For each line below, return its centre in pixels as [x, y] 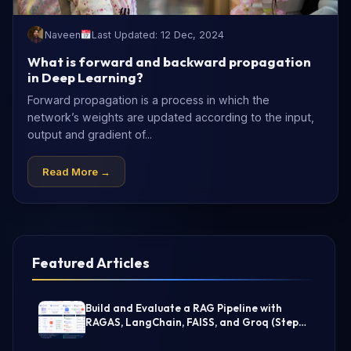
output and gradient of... [90, 134]
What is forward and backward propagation [169, 62]
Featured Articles [91, 263]
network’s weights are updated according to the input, [171, 117]
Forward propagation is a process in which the [148, 100]
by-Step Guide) [124, 336]
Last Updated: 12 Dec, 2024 [158, 34]
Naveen [63, 34]
